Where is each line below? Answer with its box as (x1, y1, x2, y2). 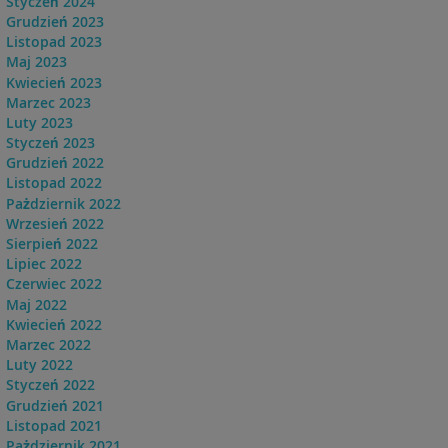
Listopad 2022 (5, 173, 102, 193)
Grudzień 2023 (5, 11, 104, 31)
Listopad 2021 (5, 415, 102, 435)
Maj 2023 (5, 52, 67, 72)
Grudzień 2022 (5, 153, 104, 173)
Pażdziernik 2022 (5, 193, 121, 213)
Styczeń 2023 (5, 133, 95, 153)
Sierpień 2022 (5, 234, 98, 253)
